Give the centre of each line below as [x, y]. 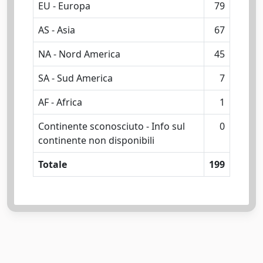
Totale [53, 164]
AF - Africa [60, 102]
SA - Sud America [75, 78]
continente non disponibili [96, 140]
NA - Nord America [79, 54]
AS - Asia [57, 30]
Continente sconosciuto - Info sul [112, 126]
